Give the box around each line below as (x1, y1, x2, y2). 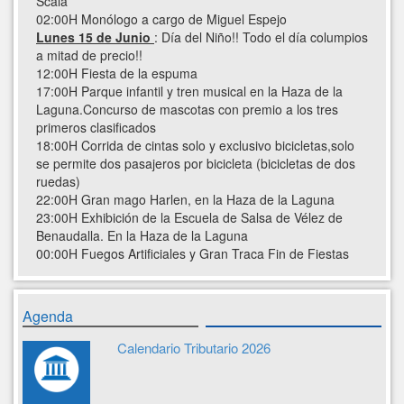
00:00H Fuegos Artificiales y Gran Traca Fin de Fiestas (36, 244, 349, 263)
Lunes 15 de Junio (36, 28, 154, 47)
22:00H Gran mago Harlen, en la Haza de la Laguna (36, 190, 335, 209)
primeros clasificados (36, 118, 156, 137)
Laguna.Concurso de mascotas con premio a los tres (36, 100, 338, 119)
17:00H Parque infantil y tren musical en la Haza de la (36, 82, 343, 101)
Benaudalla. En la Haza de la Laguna (36, 226, 248, 245)
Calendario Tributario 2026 (116, 338, 271, 358)
